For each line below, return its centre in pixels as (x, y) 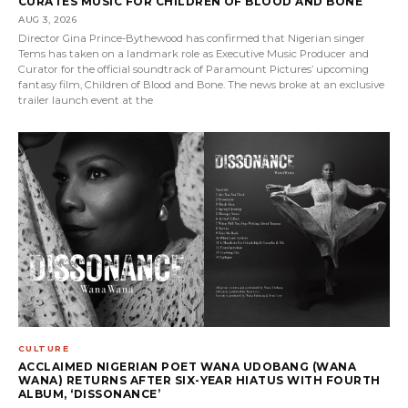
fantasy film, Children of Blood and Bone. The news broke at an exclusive (201, 85)
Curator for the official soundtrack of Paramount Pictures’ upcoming (194, 70)
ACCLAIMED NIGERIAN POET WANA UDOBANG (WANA (188, 367)
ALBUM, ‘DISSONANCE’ (90, 394)
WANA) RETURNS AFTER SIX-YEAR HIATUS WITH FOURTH (199, 381)
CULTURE (44, 349)
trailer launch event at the (86, 101)
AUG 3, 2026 (48, 20)
